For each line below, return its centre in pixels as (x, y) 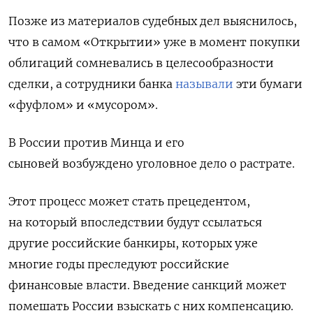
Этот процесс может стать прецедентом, (129, 201)
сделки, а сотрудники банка (92, 83)
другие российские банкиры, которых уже (133, 243)
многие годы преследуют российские (119, 264)
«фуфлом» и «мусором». (83, 104)
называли (204, 83)
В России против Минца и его (96, 142)
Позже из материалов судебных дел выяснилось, (153, 21)
